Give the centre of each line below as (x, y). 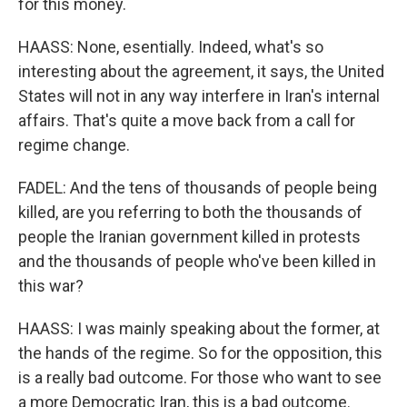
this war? (51, 286)
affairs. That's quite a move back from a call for (187, 120)
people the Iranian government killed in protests (189, 237)
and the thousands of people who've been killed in (197, 261)
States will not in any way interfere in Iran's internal (199, 96)
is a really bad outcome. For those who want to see (200, 377)
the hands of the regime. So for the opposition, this (200, 353)
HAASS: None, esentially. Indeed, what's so (171, 47)
